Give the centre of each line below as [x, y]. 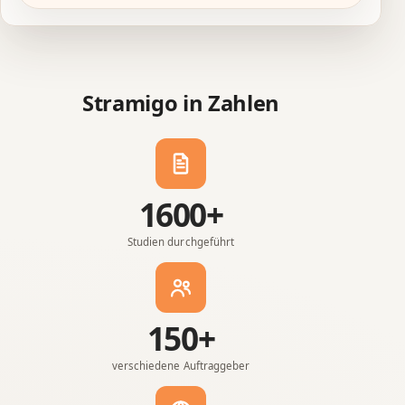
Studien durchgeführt [181, 241]
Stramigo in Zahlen [181, 104]
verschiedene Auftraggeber [181, 365]
